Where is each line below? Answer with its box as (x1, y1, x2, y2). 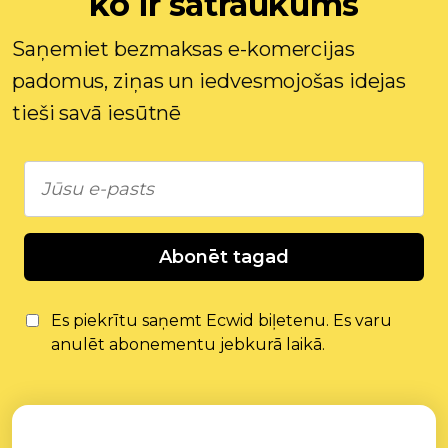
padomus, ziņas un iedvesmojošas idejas (12, 69, 407, 93)
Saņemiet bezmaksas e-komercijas (12, 37, 355, 61)
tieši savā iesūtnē (12, 101, 182, 125)
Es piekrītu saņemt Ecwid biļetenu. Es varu (51, 311, 392, 330)
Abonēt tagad (159, 246, 289, 268)
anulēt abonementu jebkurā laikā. (51, 335, 325, 354)
